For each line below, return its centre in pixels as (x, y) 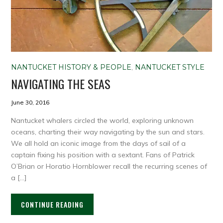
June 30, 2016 (30, 102)
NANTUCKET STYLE (170, 67)
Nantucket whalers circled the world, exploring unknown (103, 120)
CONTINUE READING (53, 204)
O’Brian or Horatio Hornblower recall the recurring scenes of (109, 166)
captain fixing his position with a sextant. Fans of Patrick (103, 155)
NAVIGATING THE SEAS (61, 83)
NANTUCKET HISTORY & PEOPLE (71, 67)
